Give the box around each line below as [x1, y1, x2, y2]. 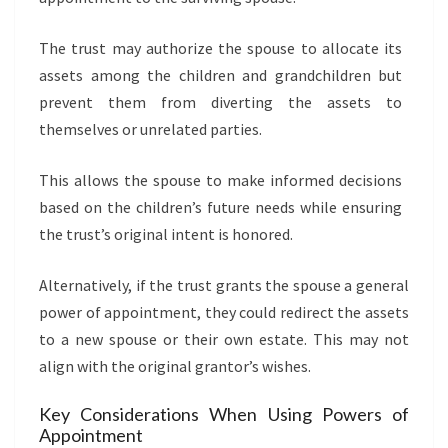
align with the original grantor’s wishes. [39, 356, 311, 376]
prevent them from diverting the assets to [39, 92, 402, 112]
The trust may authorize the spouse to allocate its [39, 38, 402, 58]
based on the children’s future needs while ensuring [39, 197, 402, 217]
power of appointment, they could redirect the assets [39, 302, 409, 322]
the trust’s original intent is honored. [39, 224, 293, 244]
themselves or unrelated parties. [39, 119, 262, 139]
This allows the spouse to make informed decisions [39, 170, 402, 190]
